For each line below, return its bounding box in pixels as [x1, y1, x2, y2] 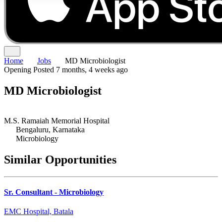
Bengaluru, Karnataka [16, 125, 85, 134]
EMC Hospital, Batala [4, 207, 73, 216]
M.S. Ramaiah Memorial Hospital [4, 116, 110, 125]
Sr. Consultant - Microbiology [4, 187, 104, 196]
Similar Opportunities [4, 153, 116, 166]
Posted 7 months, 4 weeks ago [33, 65, 128, 74]
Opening [4, 65, 33, 74]
